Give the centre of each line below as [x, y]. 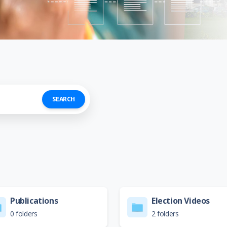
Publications [34, 201]
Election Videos [181, 201]
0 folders [24, 214]
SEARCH [64, 99]
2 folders [165, 214]
